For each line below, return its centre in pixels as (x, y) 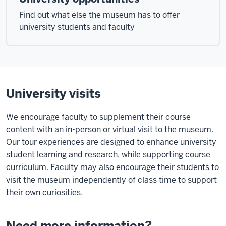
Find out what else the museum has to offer (99, 15)
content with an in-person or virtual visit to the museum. (110, 129)
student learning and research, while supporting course (108, 154)
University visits (53, 93)
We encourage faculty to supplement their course (98, 117)
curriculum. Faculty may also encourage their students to (112, 167)
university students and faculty (77, 27)
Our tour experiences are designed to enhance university (111, 142)
